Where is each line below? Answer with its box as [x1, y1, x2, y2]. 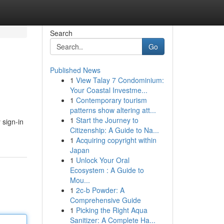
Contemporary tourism [75, 95, 147, 105]
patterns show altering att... [69, 105, 156, 115]
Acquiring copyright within [75, 135, 156, 145]
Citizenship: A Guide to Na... [69, 125, 159, 135]
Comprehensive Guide [69, 195, 141, 205]
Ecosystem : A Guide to [69, 165, 144, 175]
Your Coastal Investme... [69, 85, 147, 95]
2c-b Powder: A [75, 185, 124, 195]
